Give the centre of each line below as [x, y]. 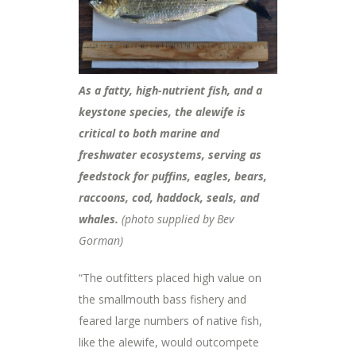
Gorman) [101, 241]
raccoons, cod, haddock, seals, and [169, 198]
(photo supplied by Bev [176, 219]
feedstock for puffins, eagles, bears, [173, 176]
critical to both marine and [149, 133]
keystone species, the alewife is [162, 112]
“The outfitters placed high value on [170, 278]
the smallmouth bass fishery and [163, 300]
